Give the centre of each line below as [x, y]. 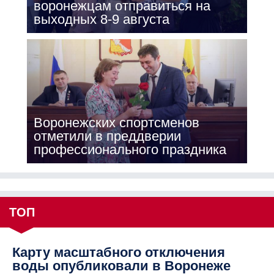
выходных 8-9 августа [101, 20]
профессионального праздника [130, 150]
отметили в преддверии [107, 136]
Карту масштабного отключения [119, 253]
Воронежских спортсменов [116, 123]
